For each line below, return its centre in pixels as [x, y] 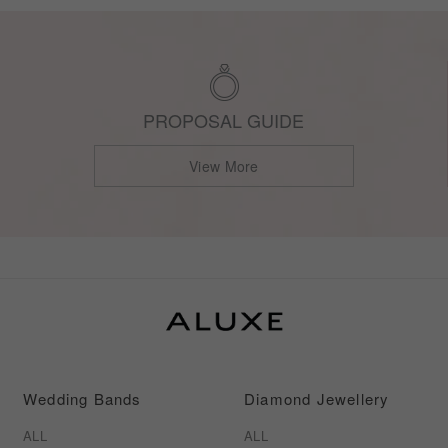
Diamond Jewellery [317, 399]
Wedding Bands [82, 399]
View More [224, 165]
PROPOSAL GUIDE [224, 119]
